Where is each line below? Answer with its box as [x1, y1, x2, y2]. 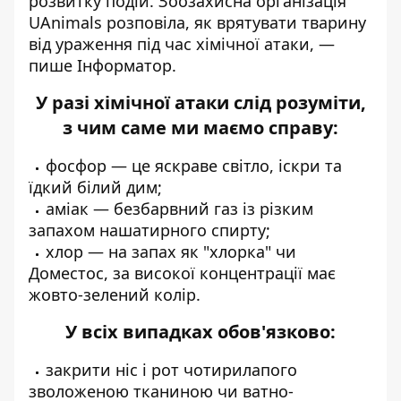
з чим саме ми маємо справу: [63, 115, 338, 141]
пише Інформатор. [29, 55, 176, 77]
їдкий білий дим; [29, 176, 162, 199]
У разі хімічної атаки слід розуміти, [35, 90, 366, 115]
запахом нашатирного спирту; [29, 219, 270, 242]
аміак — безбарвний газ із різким [46, 198, 313, 220]
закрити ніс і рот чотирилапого [46, 359, 297, 381]
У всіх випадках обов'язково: [65, 320, 336, 345]
